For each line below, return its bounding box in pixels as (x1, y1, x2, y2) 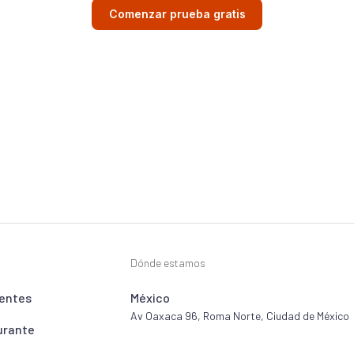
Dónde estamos (130, 256, 205, 270)
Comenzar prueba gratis (108, 7, 246, 21)
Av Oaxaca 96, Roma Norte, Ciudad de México (130, 309, 349, 323)
